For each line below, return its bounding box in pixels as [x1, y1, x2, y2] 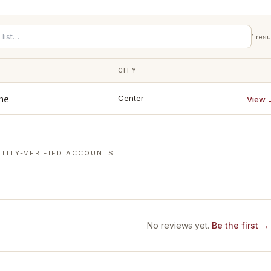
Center [118, 93, 144, 103]
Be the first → [212, 220, 269, 230]
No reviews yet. [147, 220, 209, 230]
